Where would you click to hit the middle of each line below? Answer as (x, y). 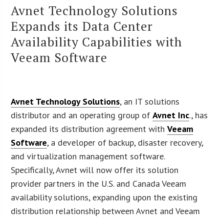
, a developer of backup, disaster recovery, (125, 142)
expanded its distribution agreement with (89, 129)
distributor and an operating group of (82, 115)
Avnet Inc (171, 115)
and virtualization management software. (88, 156)
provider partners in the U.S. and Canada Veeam (99, 183)
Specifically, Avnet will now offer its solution (95, 170)
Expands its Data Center (82, 26)
